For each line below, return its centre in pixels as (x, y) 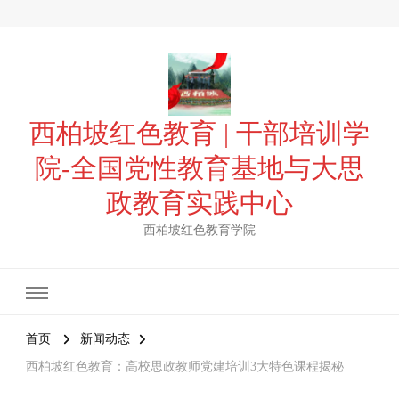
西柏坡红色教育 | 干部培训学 (199, 133)
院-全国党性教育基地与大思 (199, 168)
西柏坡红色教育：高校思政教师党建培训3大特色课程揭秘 (185, 367)
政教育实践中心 (199, 203)
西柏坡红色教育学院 (199, 230)
